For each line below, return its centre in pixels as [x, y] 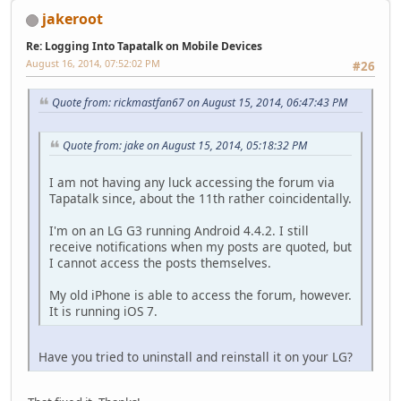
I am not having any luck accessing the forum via [192, 182]
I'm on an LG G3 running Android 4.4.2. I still [179, 230]
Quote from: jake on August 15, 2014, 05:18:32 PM [185, 146]
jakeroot [73, 19]
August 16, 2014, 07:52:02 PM [93, 64]
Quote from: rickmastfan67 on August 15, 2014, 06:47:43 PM [200, 103]
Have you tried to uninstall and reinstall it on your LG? [196, 356]
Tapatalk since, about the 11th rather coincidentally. [200, 198]
